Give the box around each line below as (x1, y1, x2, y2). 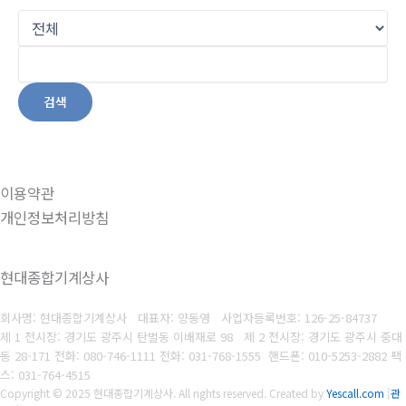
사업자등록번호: (221, 309, 304, 326)
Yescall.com (326, 385, 384, 401)
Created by (269, 385, 326, 401)
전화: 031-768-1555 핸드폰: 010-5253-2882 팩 (156, 347, 401, 364)
